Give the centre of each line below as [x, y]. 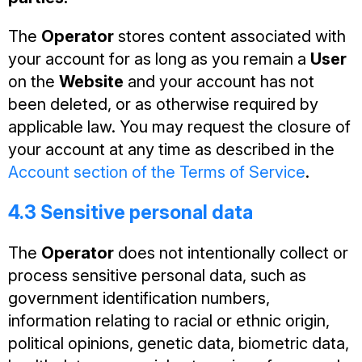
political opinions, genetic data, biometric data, [179, 343]
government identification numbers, [139, 298]
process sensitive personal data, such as [157, 276]
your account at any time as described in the [171, 149]
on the [34, 82]
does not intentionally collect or [231, 253]
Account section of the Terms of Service [157, 172]
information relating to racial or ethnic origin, [169, 321]
